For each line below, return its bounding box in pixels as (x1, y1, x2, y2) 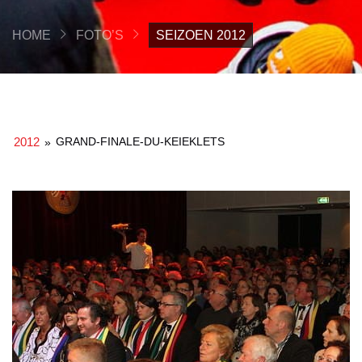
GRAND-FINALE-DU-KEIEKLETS (56, 134, 225, 148)
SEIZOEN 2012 (156, 27, 246, 42)
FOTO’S (76, 27, 124, 42)
